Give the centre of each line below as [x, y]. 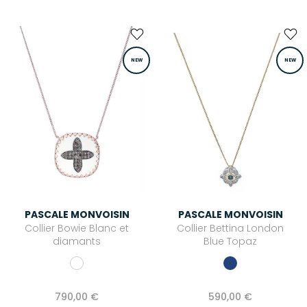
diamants [77, 242]
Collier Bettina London [230, 229]
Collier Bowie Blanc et [77, 229]
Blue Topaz [230, 242]
